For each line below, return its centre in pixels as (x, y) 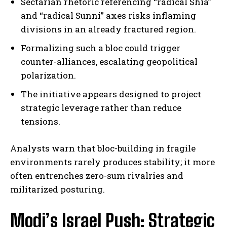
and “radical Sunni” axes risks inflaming (108, 16)
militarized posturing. (58, 190)
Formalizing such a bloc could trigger (101, 48)
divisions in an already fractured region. (108, 29)
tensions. (41, 122)
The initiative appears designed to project (111, 94)
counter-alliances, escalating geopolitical (109, 62)
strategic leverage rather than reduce (101, 108)
